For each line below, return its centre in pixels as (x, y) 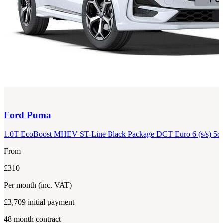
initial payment (51, 202)
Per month (21, 185)
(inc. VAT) (55, 185)
